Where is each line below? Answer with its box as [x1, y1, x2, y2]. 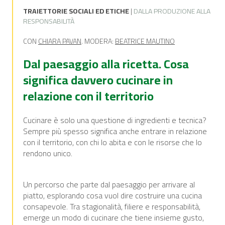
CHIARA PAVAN [38, 35, 81, 48]
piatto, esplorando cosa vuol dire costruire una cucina [23, 188, 202, 203]
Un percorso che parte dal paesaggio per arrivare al [23, 177, 195, 192]
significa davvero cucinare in [23, 69, 173, 91]
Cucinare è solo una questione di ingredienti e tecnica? [23, 113, 206, 128]
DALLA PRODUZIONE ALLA [134, 5, 210, 18]
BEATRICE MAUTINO [115, 35, 175, 48]
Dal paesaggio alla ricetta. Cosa [23, 53, 189, 75]
